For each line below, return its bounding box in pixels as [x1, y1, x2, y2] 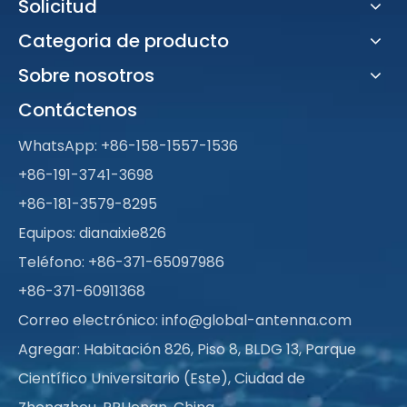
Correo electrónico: [18, 309, 162, 331]
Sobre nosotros [18, 62, 154, 88]
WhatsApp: [18, 134, 101, 156]
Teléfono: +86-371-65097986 [18, 251, 224, 273]
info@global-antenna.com [162, 309, 352, 331]
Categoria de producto [18, 27, 229, 54]
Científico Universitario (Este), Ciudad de [18, 367, 305, 389]
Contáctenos [18, 96, 137, 123]
